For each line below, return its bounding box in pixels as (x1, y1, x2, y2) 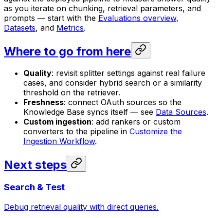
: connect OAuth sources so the (64, 97, 182, 107)
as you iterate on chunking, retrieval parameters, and (4, 3, 201, 14)
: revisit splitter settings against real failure (52, 68, 205, 78)
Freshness (23, 97, 64, 107)
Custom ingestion (23, 116, 91, 127)
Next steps (4, 157, 67, 172)
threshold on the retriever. (23, 87, 120, 97)
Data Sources (156, 107, 206, 117)
